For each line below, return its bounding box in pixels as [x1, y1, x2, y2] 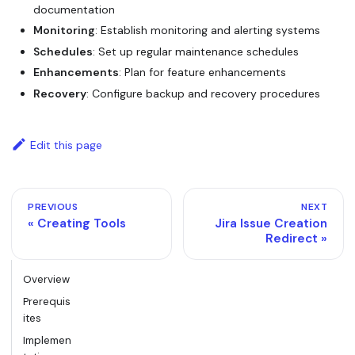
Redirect [265, 230, 318, 246]
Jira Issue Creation [215, 215, 327, 231]
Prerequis [23, 294, 71, 308]
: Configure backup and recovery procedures [86, 86, 320, 101]
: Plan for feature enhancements [119, 65, 286, 80]
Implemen [23, 333, 71, 347]
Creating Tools [37, 215, 126, 231]
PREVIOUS [28, 200, 78, 214]
